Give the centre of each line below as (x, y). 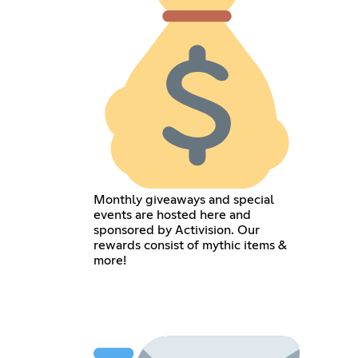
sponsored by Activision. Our (176, 230)
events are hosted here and (172, 215)
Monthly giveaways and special (183, 199)
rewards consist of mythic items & (190, 245)
